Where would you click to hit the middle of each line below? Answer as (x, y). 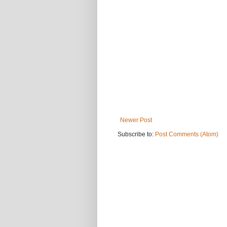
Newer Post (136, 120)
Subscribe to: (136, 135)
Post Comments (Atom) (187, 135)
